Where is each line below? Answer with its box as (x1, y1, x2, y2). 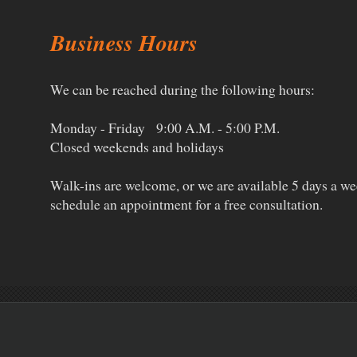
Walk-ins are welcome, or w (49, 175, 207, 195)
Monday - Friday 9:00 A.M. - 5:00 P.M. (49, 118, 280, 138)
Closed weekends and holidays (49, 137, 224, 157)
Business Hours (49, 26, 198, 58)
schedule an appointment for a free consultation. (49, 194, 331, 214)
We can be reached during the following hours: (49, 80, 315, 100)
